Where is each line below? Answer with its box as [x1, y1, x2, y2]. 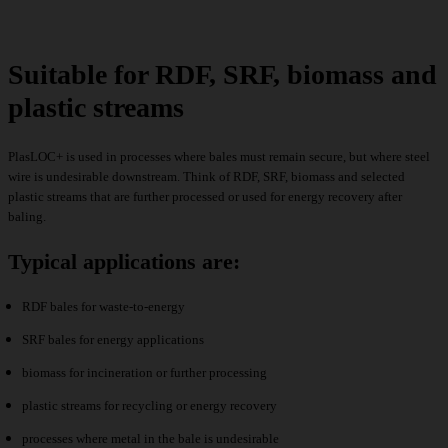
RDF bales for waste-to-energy [22, 299, 185, 315]
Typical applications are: [8, 249, 240, 275]
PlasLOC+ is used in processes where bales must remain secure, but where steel [8, 149, 430, 165]
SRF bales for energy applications [22, 332, 204, 348]
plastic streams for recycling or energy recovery [22, 398, 277, 414]
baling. [8, 209, 46, 225]
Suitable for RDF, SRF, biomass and [8, 59, 437, 91]
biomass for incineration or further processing [22, 365, 267, 381]
